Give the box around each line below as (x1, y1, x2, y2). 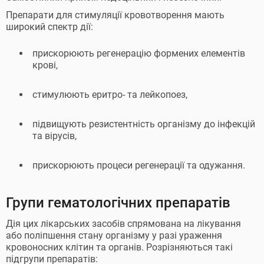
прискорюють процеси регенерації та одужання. (32, 160, 245, 171)
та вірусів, (32, 130, 77, 141)
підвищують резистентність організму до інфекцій (32, 118, 255, 130)
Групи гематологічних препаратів (6, 194, 230, 211)
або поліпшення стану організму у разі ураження (6, 230, 222, 241)
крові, (32, 60, 58, 71)
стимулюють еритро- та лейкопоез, (32, 89, 187, 100)
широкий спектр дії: (6, 21, 93, 32)
